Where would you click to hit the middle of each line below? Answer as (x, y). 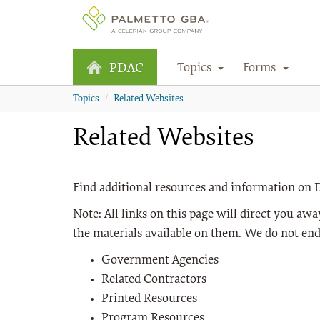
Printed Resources (149, 299)
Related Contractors (154, 280)
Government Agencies (160, 260)
